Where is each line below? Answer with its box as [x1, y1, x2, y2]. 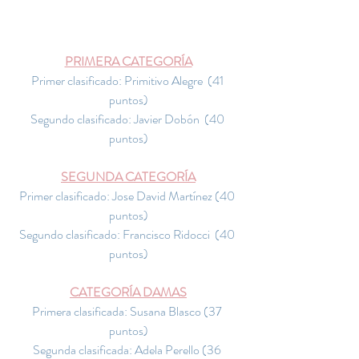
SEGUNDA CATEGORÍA [61, 167, 196, 186]
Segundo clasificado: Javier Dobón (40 [30, 110, 227, 128]
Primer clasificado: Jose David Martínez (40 [19, 187, 237, 205]
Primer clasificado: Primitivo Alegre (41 [30, 71, 226, 90]
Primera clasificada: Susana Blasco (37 [32, 302, 224, 321]
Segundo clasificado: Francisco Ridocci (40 [19, 225, 237, 244]
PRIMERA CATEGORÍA [64, 52, 192, 71]
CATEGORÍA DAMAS [70, 283, 187, 301]
